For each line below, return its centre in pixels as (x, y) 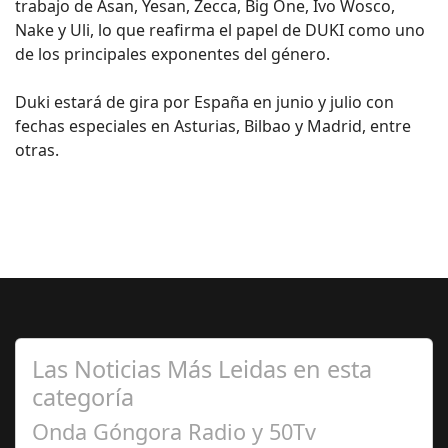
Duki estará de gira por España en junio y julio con (204, 102)
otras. (37, 150)
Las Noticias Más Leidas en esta (202, 369)
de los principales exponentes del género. (172, 54)
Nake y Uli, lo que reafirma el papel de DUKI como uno (220, 30)
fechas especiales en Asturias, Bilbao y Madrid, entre (213, 126)
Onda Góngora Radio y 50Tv (174, 431)
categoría (83, 397)
